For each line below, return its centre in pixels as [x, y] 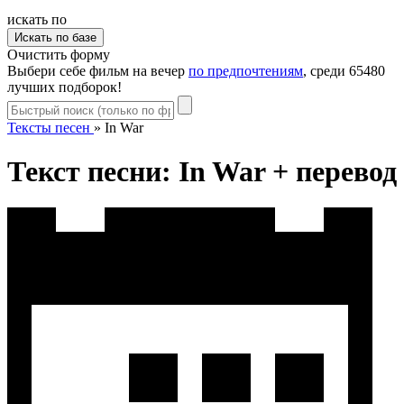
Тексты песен [49, 127]
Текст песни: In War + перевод [202, 172]
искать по [37, 19]
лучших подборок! [64, 87]
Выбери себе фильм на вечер [98, 70]
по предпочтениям [246, 70]
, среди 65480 [344, 70]
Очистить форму [59, 54]
